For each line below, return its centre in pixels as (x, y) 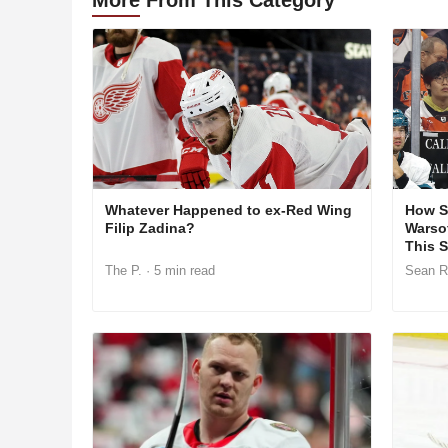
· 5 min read (178, 270)
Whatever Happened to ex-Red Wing (228, 209)
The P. (123, 270)
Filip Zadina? (150, 227)
